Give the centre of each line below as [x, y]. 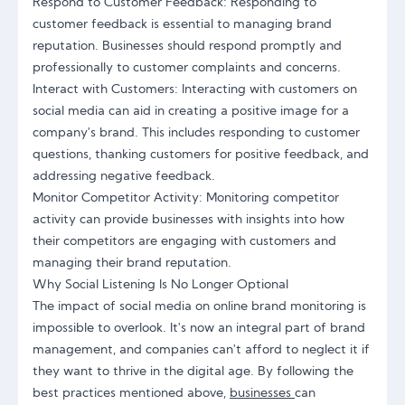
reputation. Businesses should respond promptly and [187, 47]
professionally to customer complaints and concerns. [187, 68]
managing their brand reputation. [132, 264]
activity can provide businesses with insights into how [188, 220]
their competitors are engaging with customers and [184, 242]
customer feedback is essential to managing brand [182, 25]
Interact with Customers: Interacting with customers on [195, 90]
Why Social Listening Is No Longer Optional [160, 285]
